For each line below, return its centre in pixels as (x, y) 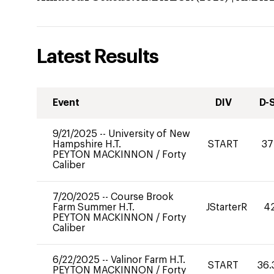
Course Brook (142, 197)
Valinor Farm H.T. (148, 260)
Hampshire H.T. (87, 144)
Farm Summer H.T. (94, 207)
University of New (149, 134)
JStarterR (227, 207)
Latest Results (98, 57)
